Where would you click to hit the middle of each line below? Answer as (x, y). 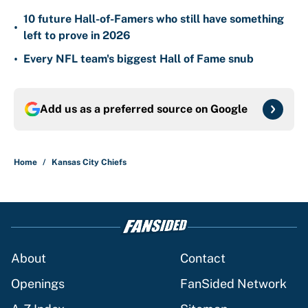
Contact (203, 258)
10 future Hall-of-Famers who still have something (154, 19)
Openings (38, 284)
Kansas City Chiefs (89, 163)
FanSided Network (233, 284)
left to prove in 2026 (77, 36)
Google (229, 109)
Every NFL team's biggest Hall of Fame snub (139, 59)
